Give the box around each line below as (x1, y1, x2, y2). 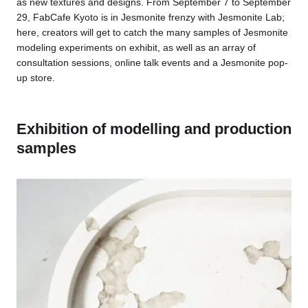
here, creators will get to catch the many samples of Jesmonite (16, 26, 288, 38)
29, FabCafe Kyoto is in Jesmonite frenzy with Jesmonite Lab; (16, 11, 285, 23)
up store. (16, 71, 55, 83)
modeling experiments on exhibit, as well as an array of (16, 41, 256, 53)
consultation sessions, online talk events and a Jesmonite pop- (16, 56, 288, 68)
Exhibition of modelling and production (16, 120, 291, 137)
